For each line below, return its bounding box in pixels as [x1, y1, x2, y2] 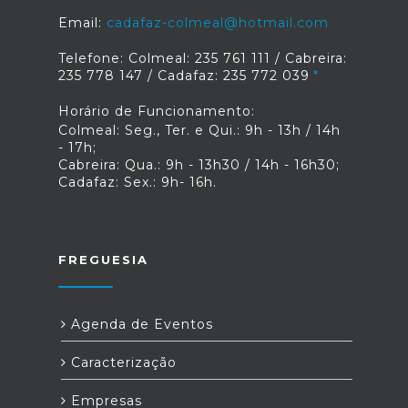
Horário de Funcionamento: [58, 102, 255, 119]
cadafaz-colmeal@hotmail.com [107, 14, 329, 31]
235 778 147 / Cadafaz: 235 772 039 [58, 66, 310, 84]
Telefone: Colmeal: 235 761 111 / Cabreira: [58, 49, 347, 66]
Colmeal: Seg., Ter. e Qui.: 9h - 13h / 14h [58, 121, 341, 138]
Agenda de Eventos [66, 315, 213, 332]
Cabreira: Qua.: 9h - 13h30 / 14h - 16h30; [58, 156, 340, 173]
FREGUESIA [58, 251, 148, 267]
